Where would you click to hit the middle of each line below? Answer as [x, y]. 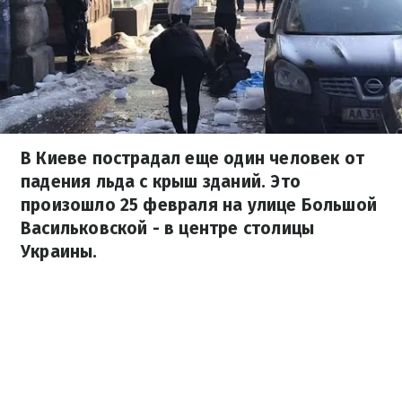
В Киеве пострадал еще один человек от [193, 158]
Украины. [59, 252]
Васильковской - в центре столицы [168, 228]
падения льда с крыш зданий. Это [161, 182]
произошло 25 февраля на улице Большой [199, 205]
